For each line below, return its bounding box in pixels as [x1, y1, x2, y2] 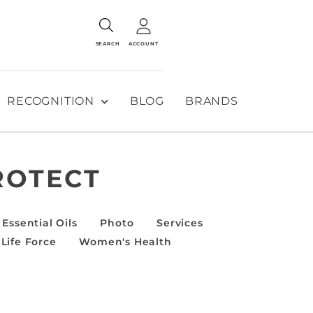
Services [156, 216, 203, 229]
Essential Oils [2, 216, 78, 229]
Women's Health [79, 235, 172, 248]
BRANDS [184, 94, 238, 108]
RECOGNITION [7, 94, 94, 108]
